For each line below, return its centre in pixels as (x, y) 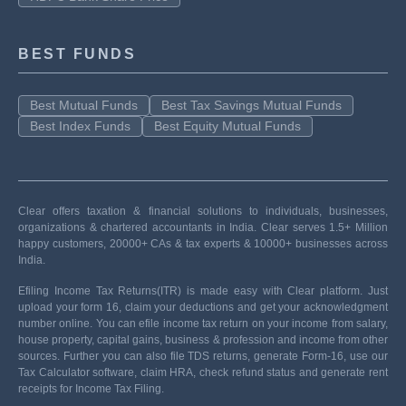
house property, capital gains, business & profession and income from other (203, 340)
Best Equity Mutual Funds (227, 126)
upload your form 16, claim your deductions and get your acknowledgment (203, 307)
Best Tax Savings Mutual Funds (251, 105)
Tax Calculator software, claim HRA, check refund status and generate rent (203, 372)
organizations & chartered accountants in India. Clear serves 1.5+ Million (203, 227)
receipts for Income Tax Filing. (91, 389)
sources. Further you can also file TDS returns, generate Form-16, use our (203, 356)
